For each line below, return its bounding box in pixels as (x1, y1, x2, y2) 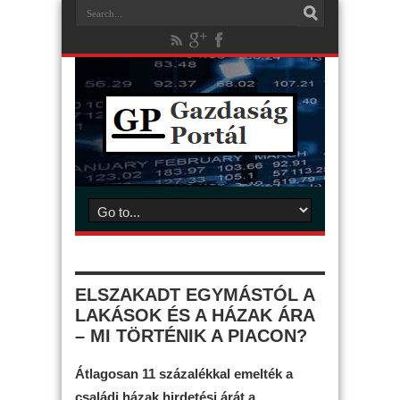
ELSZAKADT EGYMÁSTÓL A (75, 285, 314, 304)
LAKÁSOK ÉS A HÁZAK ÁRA (75, 305, 314, 325)
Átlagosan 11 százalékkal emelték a (75, 365, 293, 381)
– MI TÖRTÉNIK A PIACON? (75, 326, 307, 346)
